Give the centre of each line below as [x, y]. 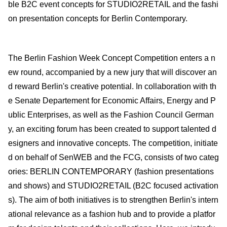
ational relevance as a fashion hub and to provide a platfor [112, 214]
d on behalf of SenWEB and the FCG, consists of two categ [113, 157]
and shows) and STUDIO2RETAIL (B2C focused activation [113, 185]
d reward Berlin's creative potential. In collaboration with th [112, 86]
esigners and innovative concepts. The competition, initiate [113, 143]
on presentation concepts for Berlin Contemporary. [98, 18]
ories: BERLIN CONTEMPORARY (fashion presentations [111, 171]
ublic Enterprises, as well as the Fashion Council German [111, 115]
